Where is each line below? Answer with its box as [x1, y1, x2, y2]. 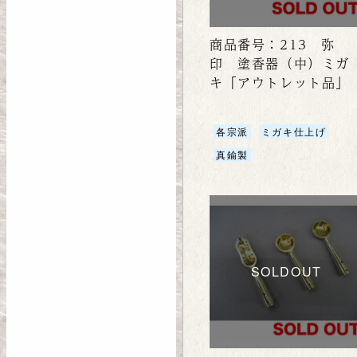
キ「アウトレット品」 [209, 73, 350, 93]
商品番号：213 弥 [209, 34, 335, 55]
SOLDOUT [250, 261, 322, 280]
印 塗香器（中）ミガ [209, 53, 350, 74]
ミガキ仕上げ [261, 124, 327, 139]
